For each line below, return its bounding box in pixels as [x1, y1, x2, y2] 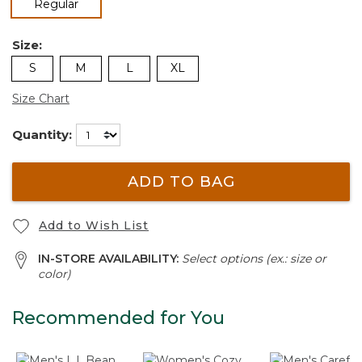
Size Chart [12, 90, 69, 106]
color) [38, 267, 71, 281]
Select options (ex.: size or [182, 251, 326, 266]
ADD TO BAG [127, 172, 235, 192]
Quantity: [12, 126, 72, 142]
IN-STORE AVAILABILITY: [38, 251, 182, 266]
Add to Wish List [39, 217, 149, 233]
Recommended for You [12, 307, 225, 329]
